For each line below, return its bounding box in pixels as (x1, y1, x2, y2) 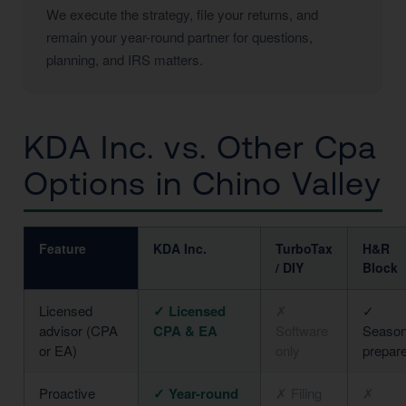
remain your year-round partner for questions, (46, 27, 313, 46)
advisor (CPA (39, 321, 118, 340)
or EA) (39, 341, 77, 360)
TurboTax (275, 239, 333, 257)
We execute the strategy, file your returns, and (46, 5, 318, 24)
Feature (39, 239, 86, 257)
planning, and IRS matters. (46, 50, 203, 69)
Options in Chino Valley (24, 165, 382, 202)
